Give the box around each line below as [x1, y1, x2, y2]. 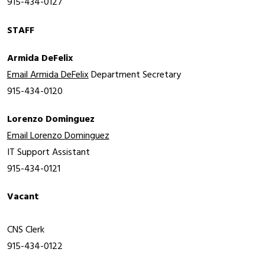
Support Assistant [17, 145, 90, 161]
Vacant [7, 189, 39, 205]
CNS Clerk [7, 222, 44, 238]
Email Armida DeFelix [7, 67, 89, 83]
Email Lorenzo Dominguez [7, 128, 109, 144]
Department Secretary [91, 67, 181, 83]
